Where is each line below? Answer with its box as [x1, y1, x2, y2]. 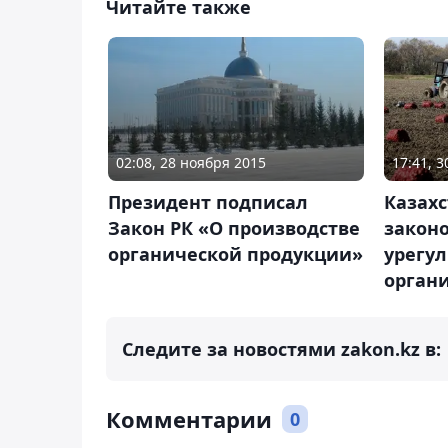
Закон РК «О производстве [108, 216, 360, 241]
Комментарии [106, 404, 272, 435]
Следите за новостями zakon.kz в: [122, 337, 441, 362]
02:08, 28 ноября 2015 [116, 153, 266, 173]
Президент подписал [108, 190, 308, 215]
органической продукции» [108, 242, 363, 267]
